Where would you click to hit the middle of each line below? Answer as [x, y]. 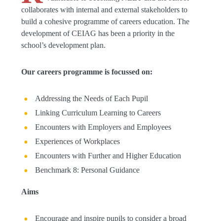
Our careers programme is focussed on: [87, 72]
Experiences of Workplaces [77, 141]
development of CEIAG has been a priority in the [98, 33]
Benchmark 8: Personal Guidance [87, 170]
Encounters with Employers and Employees [103, 127]
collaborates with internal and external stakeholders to [104, 10]
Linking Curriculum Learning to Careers [98, 113]
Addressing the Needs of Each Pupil [91, 98]
